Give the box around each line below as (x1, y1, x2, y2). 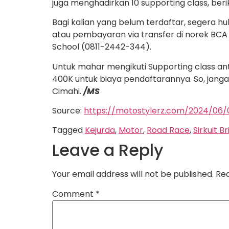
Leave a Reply (52, 139, 164, 162)
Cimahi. (52, 85, 83, 97)
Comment (52, 188, 96, 200)
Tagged (52, 124, 85, 136)
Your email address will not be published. (52, 168, 214, 180)
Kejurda (85, 124, 115, 136)
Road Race (147, 124, 190, 136)
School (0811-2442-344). (52, 41, 151, 53)
